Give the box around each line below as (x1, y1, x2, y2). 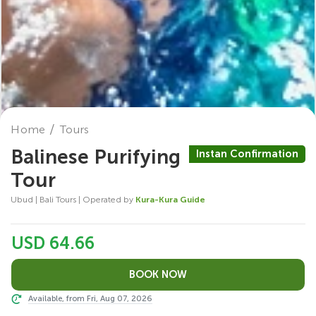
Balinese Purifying (11, 145, 181, 169)
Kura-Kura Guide (135, 195, 205, 205)
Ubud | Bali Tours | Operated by (11, 195, 135, 205)
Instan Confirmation (196, 147, 298, 161)
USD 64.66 (11, 233, 95, 254)
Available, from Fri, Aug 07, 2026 (28, 293, 153, 304)
